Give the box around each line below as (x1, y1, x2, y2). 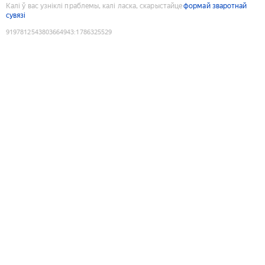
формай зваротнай (183, 1, 247, 10)
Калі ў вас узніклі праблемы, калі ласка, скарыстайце (6, 1, 183, 10)
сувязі (6, 11, 26, 20)
